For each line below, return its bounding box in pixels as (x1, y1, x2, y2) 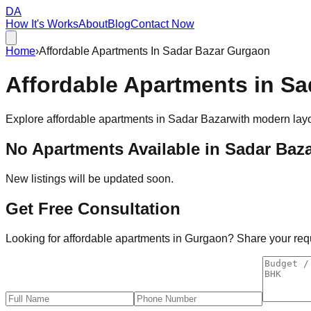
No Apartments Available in (6, 139, 225, 158)
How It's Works (6, 18, 78, 30)
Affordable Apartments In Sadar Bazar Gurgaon (39, 45, 270, 57)
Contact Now (131, 18, 194, 30)
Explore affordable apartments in (6, 112, 168, 125)
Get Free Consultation (6, 199, 180, 218)
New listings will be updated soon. (6, 172, 174, 185)
